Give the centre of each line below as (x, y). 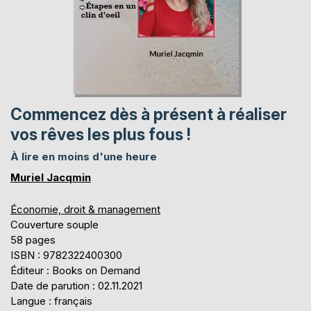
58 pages (33, 239)
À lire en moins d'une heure (84, 156)
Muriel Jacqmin (51, 177)
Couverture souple (54, 224)
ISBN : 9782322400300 (66, 255)
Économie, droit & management (85, 209)
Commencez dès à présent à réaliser (149, 114)
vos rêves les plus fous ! (101, 134)
